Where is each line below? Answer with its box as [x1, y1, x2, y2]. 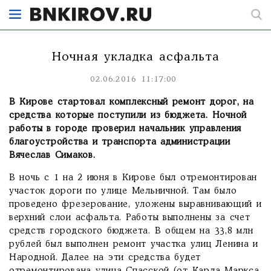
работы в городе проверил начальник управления [9, 125, 242, 133]
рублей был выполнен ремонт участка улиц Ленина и [9, 240, 259, 249]
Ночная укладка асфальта [51, 51, 220, 63]
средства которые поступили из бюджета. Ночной [9, 111, 247, 120]
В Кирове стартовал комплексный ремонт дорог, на [9, 98, 254, 106]
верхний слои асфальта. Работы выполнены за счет [9, 214, 250, 222]
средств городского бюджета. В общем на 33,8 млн [9, 227, 253, 235]
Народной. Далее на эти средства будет [9, 253, 201, 262]
